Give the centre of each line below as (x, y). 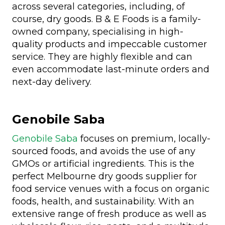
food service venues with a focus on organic (111, 189)
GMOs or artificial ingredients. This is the (103, 163)
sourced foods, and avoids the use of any (104, 151)
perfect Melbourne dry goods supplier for (104, 176)
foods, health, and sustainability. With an (103, 201)
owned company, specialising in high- (98, 31)
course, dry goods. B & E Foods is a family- (106, 19)
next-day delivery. (52, 82)
